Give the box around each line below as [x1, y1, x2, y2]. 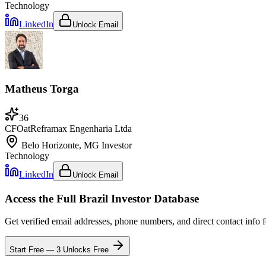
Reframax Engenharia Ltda [30, 123, 132, 134]
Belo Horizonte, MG [21, 140, 102, 150]
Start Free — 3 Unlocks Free [9, 245, 111, 255]
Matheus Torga [5, 83, 79, 96]
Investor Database [108, 192, 199, 205]
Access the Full [5, 192, 79, 205]
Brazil [79, 192, 108, 205]
